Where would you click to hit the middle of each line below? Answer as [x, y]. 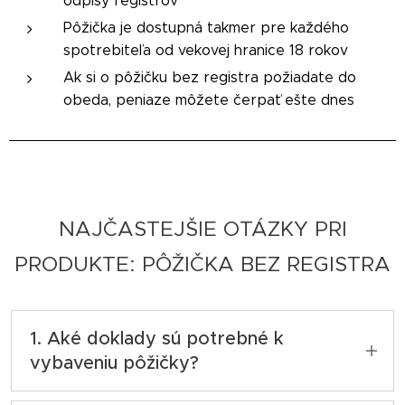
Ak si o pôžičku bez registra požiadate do [210, 77]
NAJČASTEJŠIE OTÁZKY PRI [202, 228]
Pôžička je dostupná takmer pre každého [206, 27]
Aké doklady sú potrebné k [165, 338]
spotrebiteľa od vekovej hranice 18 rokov [206, 50]
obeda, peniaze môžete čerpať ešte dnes [209, 99]
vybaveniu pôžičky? [114, 363]
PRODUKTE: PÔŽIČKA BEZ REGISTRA [202, 264]
